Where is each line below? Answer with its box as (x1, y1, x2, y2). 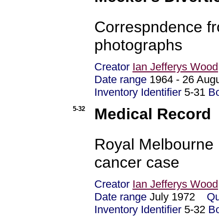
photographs (94, 36, 182, 54)
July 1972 (147, 191, 207, 203)
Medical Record (94, 105, 211, 123)
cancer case (94, 153, 179, 171)
